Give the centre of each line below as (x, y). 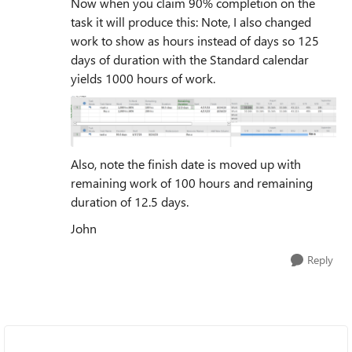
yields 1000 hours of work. (143, 79)
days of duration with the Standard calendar (190, 60)
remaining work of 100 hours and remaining (192, 182)
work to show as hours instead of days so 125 (195, 41)
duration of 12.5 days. (130, 201)
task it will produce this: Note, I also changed (191, 22)
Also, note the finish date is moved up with (186, 163)
